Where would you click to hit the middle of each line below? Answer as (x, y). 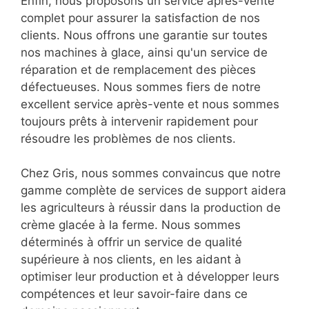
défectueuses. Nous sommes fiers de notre (141, 87)
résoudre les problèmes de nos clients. (128, 139)
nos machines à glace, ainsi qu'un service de (144, 53)
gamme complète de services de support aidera (153, 191)
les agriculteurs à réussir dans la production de (151, 208)
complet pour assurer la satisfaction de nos (140, 18)
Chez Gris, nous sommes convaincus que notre (151, 173)
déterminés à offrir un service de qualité (131, 242)
